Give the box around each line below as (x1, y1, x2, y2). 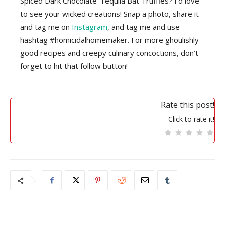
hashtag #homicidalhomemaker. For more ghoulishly (20, 35, 199, 45)
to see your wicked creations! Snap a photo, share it (20, 9, 199, 19)
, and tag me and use (107, 22, 180, 32)
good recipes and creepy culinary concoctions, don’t (20, 48, 198, 58)
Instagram (72, 22, 107, 32)
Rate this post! (161, 99, 214, 111)
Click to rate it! (168, 114, 214, 124)
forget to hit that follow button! (20, 61, 128, 71)
